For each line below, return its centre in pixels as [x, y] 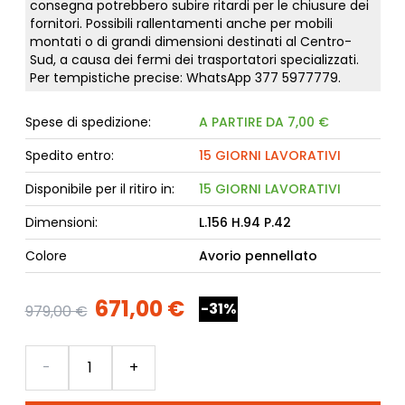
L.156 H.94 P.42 [245, 222]
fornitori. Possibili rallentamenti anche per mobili [181, 23]
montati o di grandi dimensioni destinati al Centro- [190, 41]
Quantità [55, 354]
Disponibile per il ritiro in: [99, 188]
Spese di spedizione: [88, 122]
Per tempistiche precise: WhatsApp [142, 77]
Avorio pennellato [258, 255]
